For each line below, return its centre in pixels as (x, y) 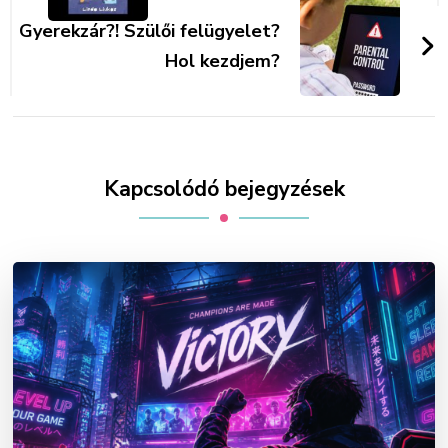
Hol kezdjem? (222, 60)
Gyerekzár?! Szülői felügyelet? (149, 30)
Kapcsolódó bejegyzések (224, 188)
